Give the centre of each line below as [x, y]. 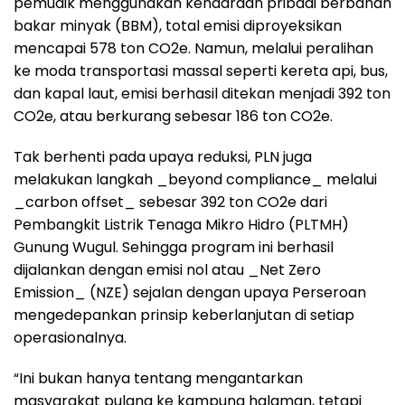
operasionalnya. [70, 337]
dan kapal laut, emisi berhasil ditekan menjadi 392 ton [202, 93]
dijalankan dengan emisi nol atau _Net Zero [167, 269]
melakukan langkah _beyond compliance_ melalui [195, 179]
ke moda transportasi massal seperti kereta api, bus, [201, 71]
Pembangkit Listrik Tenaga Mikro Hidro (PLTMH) [181, 224]
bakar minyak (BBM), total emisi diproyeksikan [178, 25]
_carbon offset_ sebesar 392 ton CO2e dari [170, 202]
